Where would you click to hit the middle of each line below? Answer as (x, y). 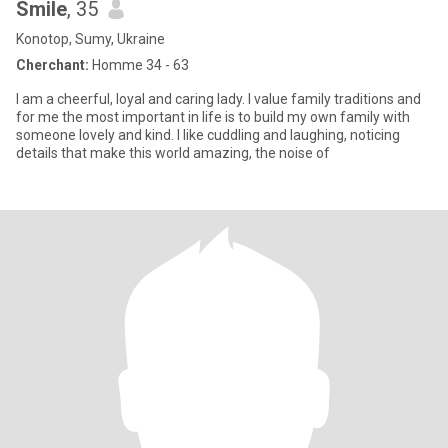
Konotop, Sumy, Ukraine (90, 39)
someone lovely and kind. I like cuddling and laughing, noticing (208, 135)
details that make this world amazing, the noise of (173, 153)
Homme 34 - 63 (139, 65)
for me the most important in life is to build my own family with (213, 117)
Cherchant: (52, 65)
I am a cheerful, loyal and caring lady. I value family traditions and (218, 99)
